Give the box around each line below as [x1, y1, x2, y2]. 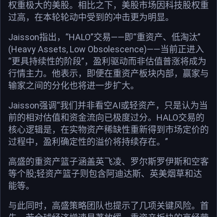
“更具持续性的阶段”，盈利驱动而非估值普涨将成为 [8, 56, 206, 66]
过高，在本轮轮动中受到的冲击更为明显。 [8, 12, 174, 22]
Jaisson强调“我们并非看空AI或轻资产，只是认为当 [8, 100, 208, 110]
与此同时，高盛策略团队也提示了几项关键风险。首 [8, 200, 209, 211]
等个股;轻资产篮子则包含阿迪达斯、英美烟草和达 [8, 168, 202, 179]
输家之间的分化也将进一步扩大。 [8, 80, 139, 91]
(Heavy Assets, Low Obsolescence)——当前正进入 [8, 44, 204, 54]
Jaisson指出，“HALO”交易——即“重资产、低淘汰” [8, 31, 201, 42]
